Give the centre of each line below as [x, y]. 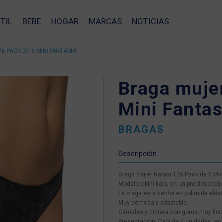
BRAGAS [141, 129]
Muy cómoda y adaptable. [153, 203]
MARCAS [105, 21]
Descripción [137, 154]
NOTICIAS [150, 21]
